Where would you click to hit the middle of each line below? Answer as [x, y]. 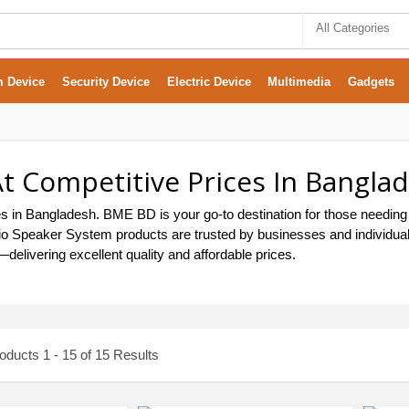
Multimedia [299, 82]
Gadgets [372, 82]
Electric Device [209, 82]
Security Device [105, 82]
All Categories [352, 28]
